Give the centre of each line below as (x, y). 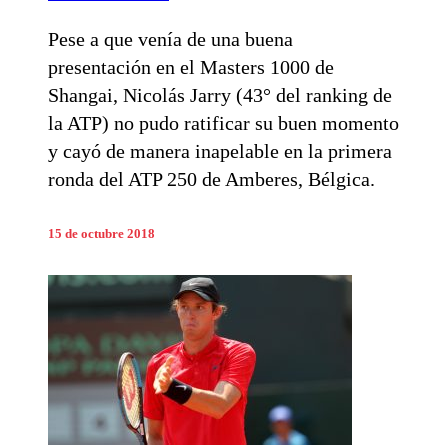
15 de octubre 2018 (101, 234)
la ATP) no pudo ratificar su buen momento (223, 123)
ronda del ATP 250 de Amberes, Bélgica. (211, 179)
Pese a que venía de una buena (170, 39)
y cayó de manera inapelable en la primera (220, 151)
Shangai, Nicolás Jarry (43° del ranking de (220, 95)
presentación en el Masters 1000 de (191, 67)
